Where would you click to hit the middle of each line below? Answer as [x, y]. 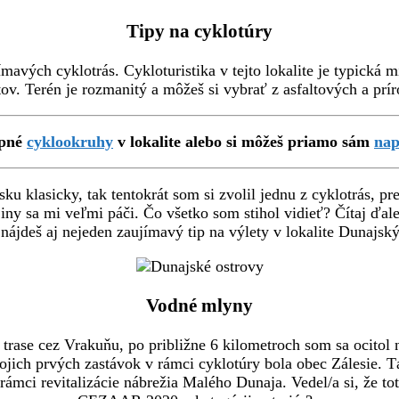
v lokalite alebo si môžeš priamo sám [244, 142]
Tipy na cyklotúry [199, 32]
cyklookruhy [70, 142]
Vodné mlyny [199, 306]
